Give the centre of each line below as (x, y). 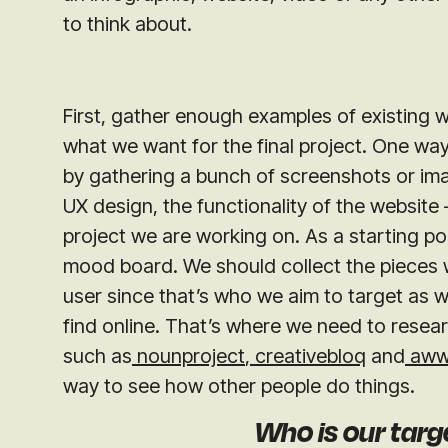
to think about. (127, 23)
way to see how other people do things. (239, 385)
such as (97, 355)
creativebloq (310, 355)
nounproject (191, 355)
